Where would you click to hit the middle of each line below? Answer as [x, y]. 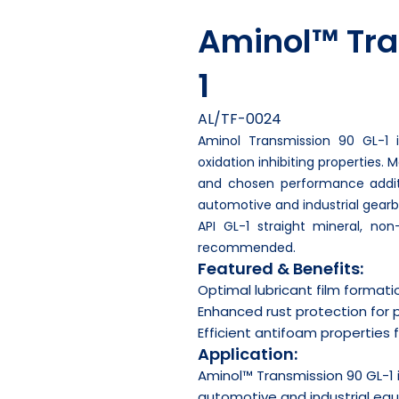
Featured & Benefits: [281, 268]
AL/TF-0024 [240, 118]
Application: [248, 354]
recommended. [247, 247]
